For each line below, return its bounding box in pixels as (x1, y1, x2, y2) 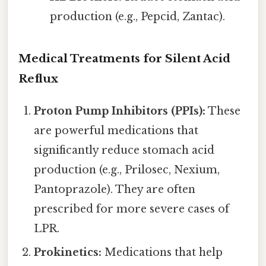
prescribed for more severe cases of (34, 202, 230, 216)
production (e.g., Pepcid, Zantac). (49, 10, 225, 24)
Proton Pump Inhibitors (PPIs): (34, 104, 206, 118)
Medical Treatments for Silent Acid (18, 52, 230, 66)
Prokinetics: (34, 246, 102, 259)
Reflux (18, 72, 58, 86)
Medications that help (102, 246, 223, 259)
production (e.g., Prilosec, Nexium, (34, 163, 220, 177)
